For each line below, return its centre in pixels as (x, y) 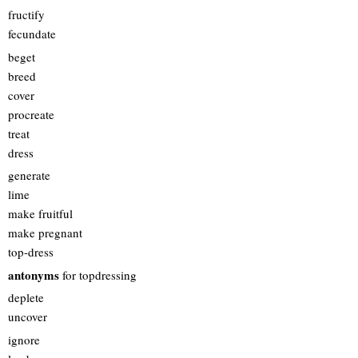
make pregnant (45, 233)
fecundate (32, 34)
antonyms (34, 274)
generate (29, 175)
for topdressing (98, 274)
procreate (31, 114)
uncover (28, 316)
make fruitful (40, 213)
